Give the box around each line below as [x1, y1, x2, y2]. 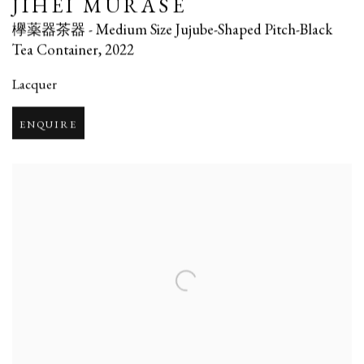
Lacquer [12, 75, 57, 93]
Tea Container [12, 40, 98, 60]
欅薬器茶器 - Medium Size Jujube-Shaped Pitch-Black [12, 19, 332, 40]
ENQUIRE [19, 117, 78, 132]
